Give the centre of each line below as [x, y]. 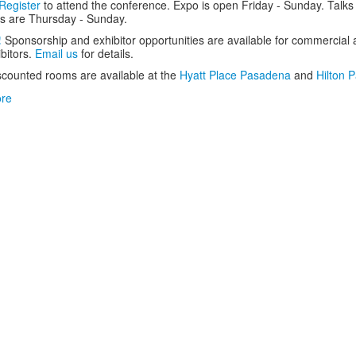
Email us [56, 53]
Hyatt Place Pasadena [235, 74]
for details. [106, 53]
